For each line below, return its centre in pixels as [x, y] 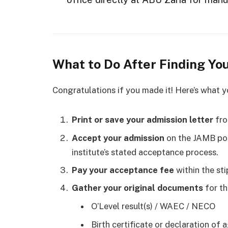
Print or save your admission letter [142, 120]
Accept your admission [118, 138]
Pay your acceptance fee [123, 170]
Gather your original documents [137, 188]
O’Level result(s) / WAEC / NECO [153, 206]
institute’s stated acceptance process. [145, 152]
